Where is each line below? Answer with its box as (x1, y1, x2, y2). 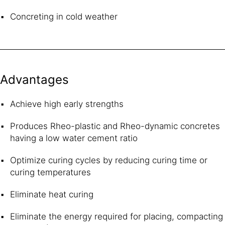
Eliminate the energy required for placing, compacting (10, 211, 223, 221)
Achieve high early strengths (10, 98, 124, 109)
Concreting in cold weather (10, 11, 118, 22)
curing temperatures (10, 167, 91, 177)
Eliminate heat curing (10, 189, 93, 199)
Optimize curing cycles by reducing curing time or (10, 155, 207, 165)
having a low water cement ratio (10, 133, 138, 143)
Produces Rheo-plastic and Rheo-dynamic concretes (10, 121, 220, 131)
